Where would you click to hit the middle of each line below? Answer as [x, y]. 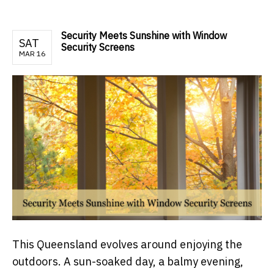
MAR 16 [32, 54]
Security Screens [98, 47]
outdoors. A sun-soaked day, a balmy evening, [128, 261]
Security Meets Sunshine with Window [144, 36]
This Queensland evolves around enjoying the [127, 244]
